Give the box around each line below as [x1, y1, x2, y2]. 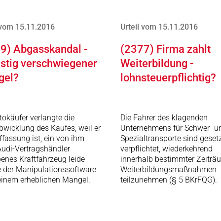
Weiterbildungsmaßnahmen [120, 165, 217, 174]
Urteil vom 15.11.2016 [120, 22, 198, 32]
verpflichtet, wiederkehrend [120, 144, 213, 153]
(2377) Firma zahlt [120, 43, 211, 55]
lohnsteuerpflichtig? [120, 72, 216, 84]
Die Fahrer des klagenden [120, 113, 208, 122]
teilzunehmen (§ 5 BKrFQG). [120, 175, 217, 184]
